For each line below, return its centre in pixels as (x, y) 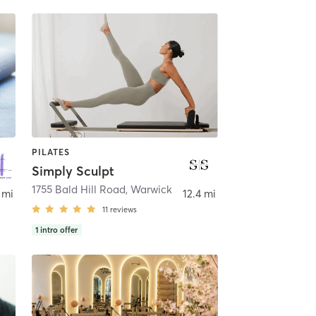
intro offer (59, 230)
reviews (123, 209)
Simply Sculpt (73, 171)
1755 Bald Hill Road (78, 189)
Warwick (151, 189)
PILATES (50, 152)
